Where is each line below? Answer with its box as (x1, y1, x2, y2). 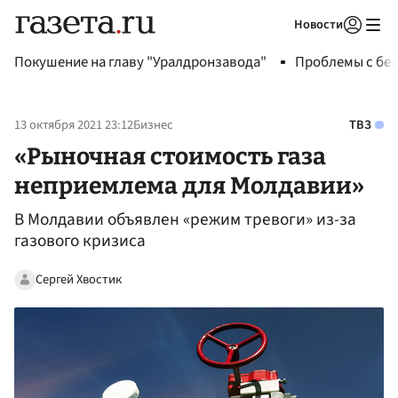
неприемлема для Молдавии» (14, 171, 364, 200)
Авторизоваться (238, 39, 322, 55)
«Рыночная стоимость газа (14, 141, 326, 171)
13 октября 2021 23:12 (14, 115, 133, 135)
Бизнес (133, 115, 173, 135)
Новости (294, 15, 343, 34)
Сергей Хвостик (36, 269, 122, 289)
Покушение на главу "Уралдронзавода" (14, 52, 267, 73)
